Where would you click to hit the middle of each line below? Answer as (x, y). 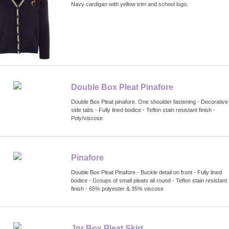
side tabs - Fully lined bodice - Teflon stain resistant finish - (143, 110)
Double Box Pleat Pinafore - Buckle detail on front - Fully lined (146, 172)
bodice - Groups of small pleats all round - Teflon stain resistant (149, 180)
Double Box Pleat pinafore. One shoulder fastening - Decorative (150, 101)
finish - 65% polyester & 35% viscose (117, 188)
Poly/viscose (87, 118)
